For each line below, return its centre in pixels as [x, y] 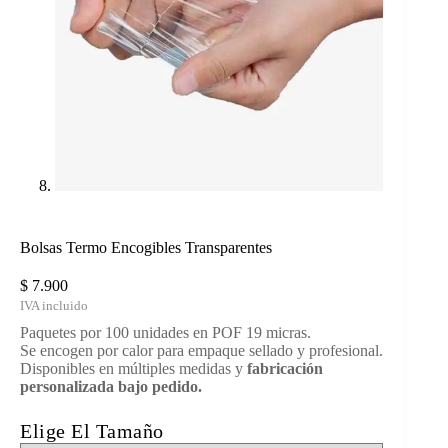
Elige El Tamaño [92, 431]
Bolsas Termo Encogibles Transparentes [146, 248]
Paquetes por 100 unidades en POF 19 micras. [165, 333]
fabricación [283, 369]
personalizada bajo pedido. [111, 387]
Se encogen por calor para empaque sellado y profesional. [201, 351]
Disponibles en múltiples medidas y [131, 369]
